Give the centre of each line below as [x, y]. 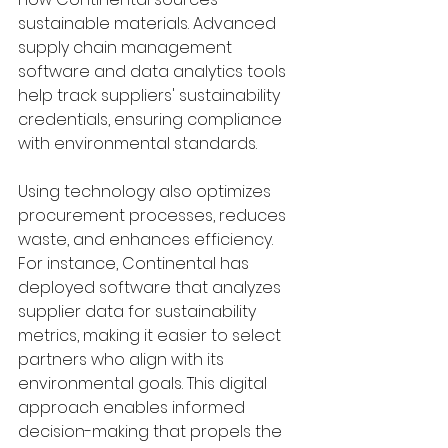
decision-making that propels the [152, 431]
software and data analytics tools [154, 71]
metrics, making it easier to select [151, 335]
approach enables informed [133, 407]
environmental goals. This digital [144, 383]
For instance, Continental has [135, 263]
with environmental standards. [137, 143]
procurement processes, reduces [154, 215]
